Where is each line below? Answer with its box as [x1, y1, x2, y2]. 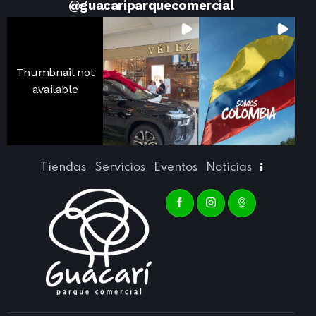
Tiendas [39, 162, 86, 174]
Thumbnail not [16, 65, 95, 79]
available [32, 82, 78, 96]
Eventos [153, 162, 197, 174]
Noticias [205, 162, 252, 174]
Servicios [94, 162, 145, 174]
